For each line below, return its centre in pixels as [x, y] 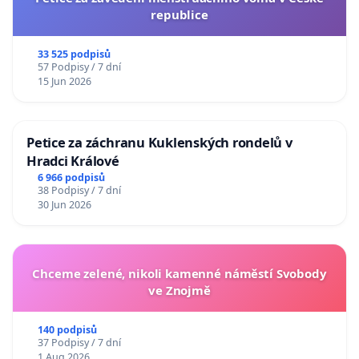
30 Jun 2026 [64, 205]
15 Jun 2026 [64, 82]
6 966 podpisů [71, 178]
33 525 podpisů [74, 54]
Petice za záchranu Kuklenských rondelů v [159, 143]
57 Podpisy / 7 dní [79, 67]
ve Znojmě [179, 290]
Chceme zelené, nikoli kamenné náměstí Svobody [179, 274]
